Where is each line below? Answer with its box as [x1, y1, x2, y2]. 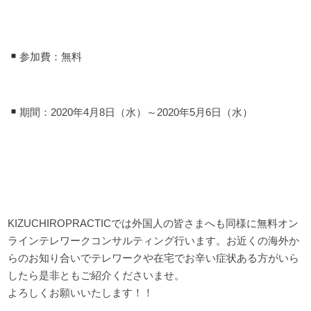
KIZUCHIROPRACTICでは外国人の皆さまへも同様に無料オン [8, 217, 299, 229]
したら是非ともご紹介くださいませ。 [8, 269, 185, 281]
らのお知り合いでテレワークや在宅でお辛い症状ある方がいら [8, 251, 300, 264]
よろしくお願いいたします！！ [8, 286, 154, 299]
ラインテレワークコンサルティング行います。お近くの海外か [8, 234, 300, 246]
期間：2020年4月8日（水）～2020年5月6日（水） [19, 106, 253, 118]
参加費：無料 [19, 50, 83, 62]
